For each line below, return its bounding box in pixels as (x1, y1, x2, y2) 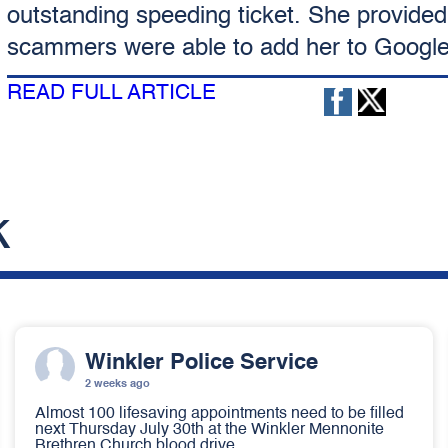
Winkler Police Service (85, 352, 318, 374)
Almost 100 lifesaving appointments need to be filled (35, 406, 404, 422)
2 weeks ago (85, 379, 150, 390)
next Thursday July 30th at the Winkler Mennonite (35, 422, 384, 438)
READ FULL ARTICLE (6, 83, 216, 104)
